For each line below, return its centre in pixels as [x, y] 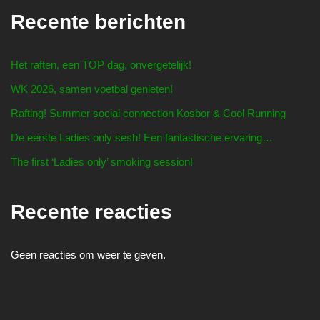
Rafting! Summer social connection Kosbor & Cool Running [148, 113]
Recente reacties [91, 211]
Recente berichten [98, 21]
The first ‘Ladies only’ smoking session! [102, 161]
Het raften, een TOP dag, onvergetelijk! [101, 64]
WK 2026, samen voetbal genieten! [92, 89]
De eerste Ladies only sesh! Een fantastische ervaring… [142, 137]
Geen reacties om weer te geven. [88, 254]
